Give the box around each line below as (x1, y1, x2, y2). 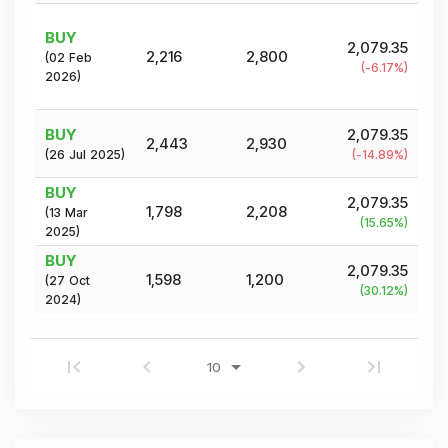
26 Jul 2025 (49, 146, 121, 162)
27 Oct (49, 273, 90, 289)
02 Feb (49, 50, 92, 66)
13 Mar (49, 205, 87, 221)
